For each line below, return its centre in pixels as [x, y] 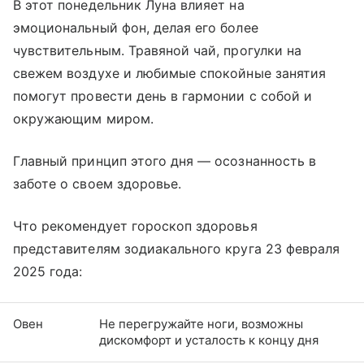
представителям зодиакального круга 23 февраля [177, 249]
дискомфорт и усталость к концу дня [209, 340]
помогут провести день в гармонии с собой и [163, 96]
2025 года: [48, 272]
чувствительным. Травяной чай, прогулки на [157, 51]
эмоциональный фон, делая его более [136, 28]
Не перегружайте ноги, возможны [201, 324]
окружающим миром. [83, 119]
